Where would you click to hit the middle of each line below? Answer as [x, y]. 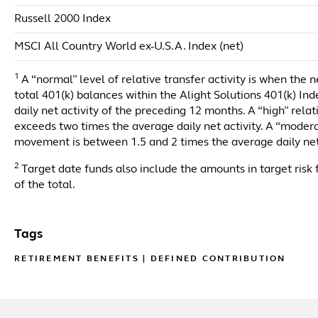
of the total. [45, 185]
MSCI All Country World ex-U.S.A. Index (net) [129, 47]
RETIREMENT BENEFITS [77, 259]
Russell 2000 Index [62, 19]
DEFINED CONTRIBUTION [218, 259]
